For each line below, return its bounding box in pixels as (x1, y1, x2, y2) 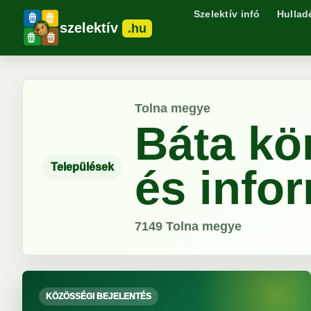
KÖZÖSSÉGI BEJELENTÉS (46, 292, 151, 301)
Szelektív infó (193, 8, 260, 19)
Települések (51, 161, 114, 173)
